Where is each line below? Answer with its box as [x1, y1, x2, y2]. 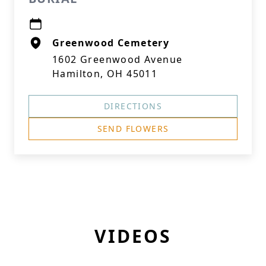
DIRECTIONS [104, 100, 162, 112]
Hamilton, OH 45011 [52, 67, 158, 80]
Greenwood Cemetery [52, 36, 170, 49]
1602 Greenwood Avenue [52, 53, 183, 66]
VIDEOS [94, 224, 172, 248]
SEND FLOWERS [97, 123, 169, 134]
